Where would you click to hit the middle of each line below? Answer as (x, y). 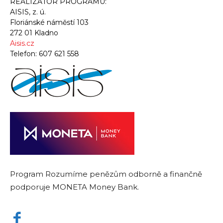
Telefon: (24, 54)
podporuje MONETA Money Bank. (74, 187)
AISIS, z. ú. (28, 12)
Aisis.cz (22, 43)
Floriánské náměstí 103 (49, 22)
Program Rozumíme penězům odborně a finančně (106, 174)
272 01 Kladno (34, 33)
